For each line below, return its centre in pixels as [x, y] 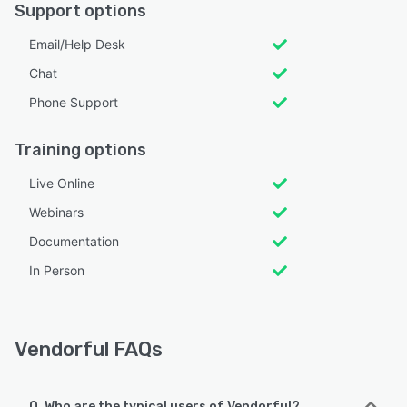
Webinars [56, 212]
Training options [80, 150]
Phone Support [74, 102]
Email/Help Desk [77, 44]
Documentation [74, 241]
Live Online [62, 183]
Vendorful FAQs [89, 349]
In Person [57, 270]
